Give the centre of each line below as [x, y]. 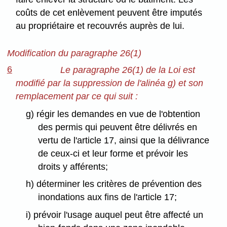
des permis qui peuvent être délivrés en [118, 127]
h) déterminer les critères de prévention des [113, 184]
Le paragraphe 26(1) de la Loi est [128, 70]
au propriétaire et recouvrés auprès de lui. [100, 26]
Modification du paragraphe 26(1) [74, 53]
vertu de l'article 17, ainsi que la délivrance [124, 140]
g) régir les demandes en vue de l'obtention [113, 114]
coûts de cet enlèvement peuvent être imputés [109, 13]
